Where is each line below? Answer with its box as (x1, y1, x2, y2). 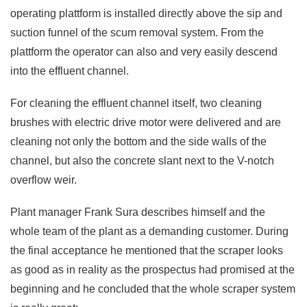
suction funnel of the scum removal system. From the (10, 26, 264, 38)
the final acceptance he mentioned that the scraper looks (10, 245, 283, 257)
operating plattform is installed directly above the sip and (10, 7, 282, 19)
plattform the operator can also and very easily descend (10, 45, 278, 58)
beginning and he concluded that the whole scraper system (10, 283, 295, 295)
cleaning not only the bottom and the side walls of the (10, 136, 267, 148)
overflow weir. (10, 174, 77, 186)
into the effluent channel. (10, 64, 129, 77)
